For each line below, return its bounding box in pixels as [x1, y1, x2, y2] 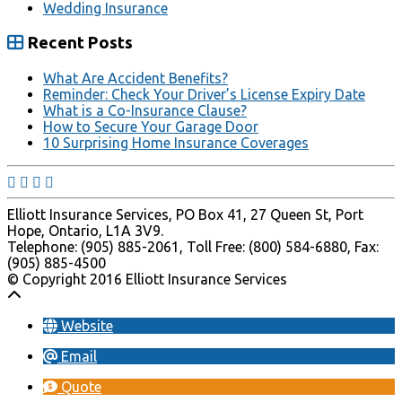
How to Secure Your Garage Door [43, 118, 258, 135]
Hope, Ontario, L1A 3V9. [7, 222, 163, 239]
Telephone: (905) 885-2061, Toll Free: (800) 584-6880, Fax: [7, 238, 379, 255]
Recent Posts [24, 33, 133, 53]
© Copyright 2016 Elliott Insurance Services [7, 270, 287, 287]
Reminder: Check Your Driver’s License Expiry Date [43, 85, 365, 102]
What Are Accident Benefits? [43, 69, 228, 86]
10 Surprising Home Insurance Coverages [43, 134, 309, 151]
